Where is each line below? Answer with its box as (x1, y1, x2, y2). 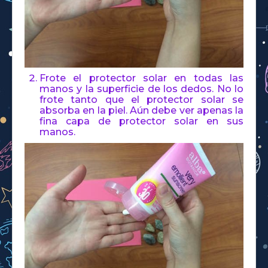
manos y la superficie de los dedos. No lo (39, 83, 243, 95)
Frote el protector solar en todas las (39, 72, 243, 84)
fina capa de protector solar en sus (39, 115, 243, 127)
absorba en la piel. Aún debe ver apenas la (39, 104, 243, 116)
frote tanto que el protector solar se (39, 93, 243, 105)
